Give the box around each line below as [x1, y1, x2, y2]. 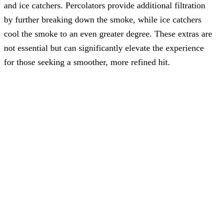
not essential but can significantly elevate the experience [4, 43, 204, 53]
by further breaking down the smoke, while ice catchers [4, 15, 201, 25]
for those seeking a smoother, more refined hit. [4, 57, 170, 67]
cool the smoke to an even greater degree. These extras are [4, 29, 212, 39]
